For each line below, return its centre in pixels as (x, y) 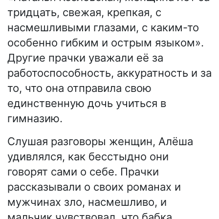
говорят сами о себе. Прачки (83, 172)
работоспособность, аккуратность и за (109, 73)
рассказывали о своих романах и (94, 187)
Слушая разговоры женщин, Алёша (100, 142)
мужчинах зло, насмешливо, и (87, 202)
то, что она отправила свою (79, 88)
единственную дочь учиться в (87, 103)
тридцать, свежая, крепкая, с (84, 12)
